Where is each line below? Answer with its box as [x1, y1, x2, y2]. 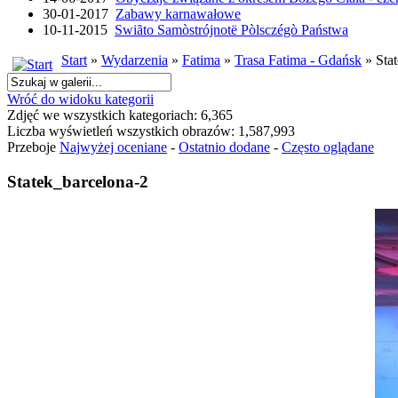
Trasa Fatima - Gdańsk [235, 52, 362, 68]
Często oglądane [282, 139, 374, 155]
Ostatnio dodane [179, 139, 270, 155]
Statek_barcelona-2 [7, 172, 148, 192]
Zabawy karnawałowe [115, 6, 241, 22]
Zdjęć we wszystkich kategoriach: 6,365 [7, 107, 233, 123]
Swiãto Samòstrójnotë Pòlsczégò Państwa [115, 22, 348, 38]
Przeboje [7, 139, 60, 155]
